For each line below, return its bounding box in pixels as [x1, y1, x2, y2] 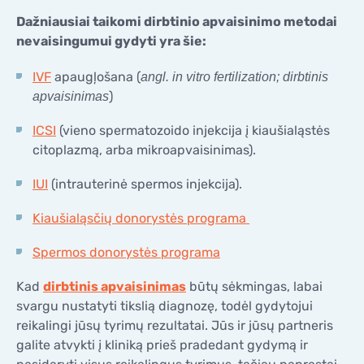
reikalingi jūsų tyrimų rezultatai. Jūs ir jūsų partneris [16, 317, 333, 333]
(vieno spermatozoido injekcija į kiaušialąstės [56, 122, 330, 138]
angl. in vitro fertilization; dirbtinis [141, 69, 328, 84]
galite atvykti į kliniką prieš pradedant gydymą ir [16, 336, 308, 353]
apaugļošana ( [51, 68, 141, 84]
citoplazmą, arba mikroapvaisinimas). [32, 141, 256, 158]
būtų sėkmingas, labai [186, 278, 323, 294]
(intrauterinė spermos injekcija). [48, 175, 242, 192]
